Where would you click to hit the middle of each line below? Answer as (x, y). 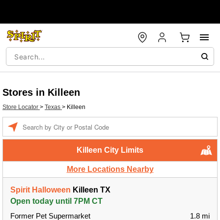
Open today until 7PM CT (56, 201)
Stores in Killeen (41, 92)
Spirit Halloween (41, 190)
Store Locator (21, 107)
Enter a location (43, 122)
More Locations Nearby (110, 169)
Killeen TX (91, 190)
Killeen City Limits (110, 150)
